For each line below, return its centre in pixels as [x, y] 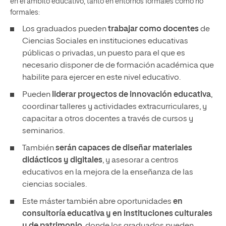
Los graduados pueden [65, 29]
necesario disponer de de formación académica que [118, 66]
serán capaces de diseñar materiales [123, 148]
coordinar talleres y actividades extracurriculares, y [115, 107]
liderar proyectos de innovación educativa [131, 95]
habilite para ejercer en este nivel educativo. [102, 78]
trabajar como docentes [153, 29]
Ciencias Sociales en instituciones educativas [105, 41]
